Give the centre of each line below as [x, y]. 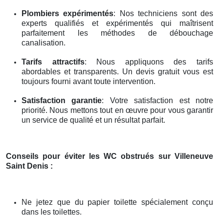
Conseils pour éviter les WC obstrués [82, 156]
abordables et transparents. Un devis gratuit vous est [117, 71]
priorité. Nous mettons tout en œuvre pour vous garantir [117, 110]
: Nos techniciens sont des [164, 13]
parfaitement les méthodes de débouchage [117, 33]
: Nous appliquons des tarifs [149, 62]
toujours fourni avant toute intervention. [88, 81]
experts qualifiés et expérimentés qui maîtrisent [117, 23]
